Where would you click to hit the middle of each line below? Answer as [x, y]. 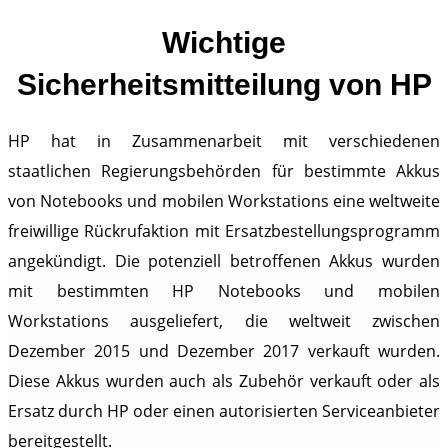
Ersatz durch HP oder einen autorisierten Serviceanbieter [224, 411]
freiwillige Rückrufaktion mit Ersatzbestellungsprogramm [224, 231]
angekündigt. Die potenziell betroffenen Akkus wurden [224, 261]
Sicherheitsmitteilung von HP [224, 84]
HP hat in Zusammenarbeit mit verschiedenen [224, 141]
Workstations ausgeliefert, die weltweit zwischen [224, 321]
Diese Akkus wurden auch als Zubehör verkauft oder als [224, 381]
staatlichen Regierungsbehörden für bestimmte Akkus [224, 171]
